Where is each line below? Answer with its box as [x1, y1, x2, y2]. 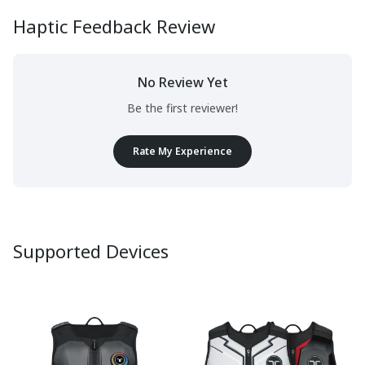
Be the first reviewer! [127, 100, 238, 116]
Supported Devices [13, 239, 169, 263]
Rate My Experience [133, 144, 232, 158]
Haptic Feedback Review [13, 14, 215, 38]
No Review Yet [137, 73, 228, 91]
